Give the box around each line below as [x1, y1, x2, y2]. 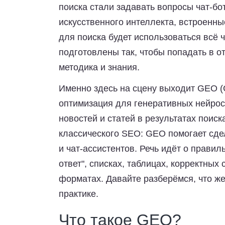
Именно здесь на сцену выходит [59, 83, 197, 93]
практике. [59, 189, 98, 199]
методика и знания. [59, 62, 140, 72]
